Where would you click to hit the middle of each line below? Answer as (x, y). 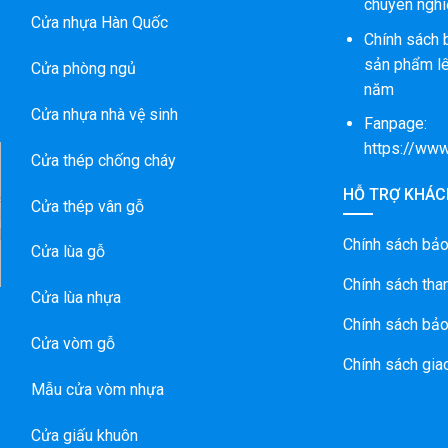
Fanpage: (395, 124)
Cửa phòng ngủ (83, 69)
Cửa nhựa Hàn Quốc (99, 23)
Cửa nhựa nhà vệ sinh (104, 115)
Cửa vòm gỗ (72, 343)
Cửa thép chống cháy (103, 160)
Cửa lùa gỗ (67, 252)
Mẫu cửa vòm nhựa (97, 389)
